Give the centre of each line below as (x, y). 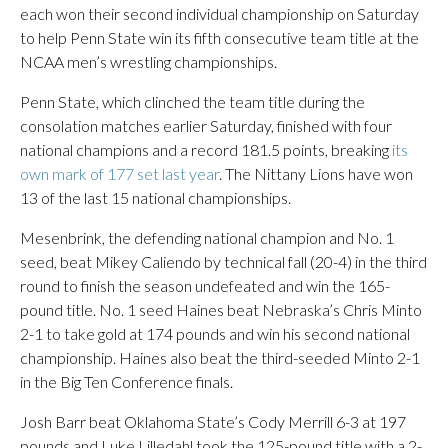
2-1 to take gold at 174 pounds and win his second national (215, 333)
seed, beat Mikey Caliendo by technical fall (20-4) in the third (223, 261)
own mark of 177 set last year (119, 173)
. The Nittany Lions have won (316, 173)
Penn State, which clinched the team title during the (192, 101)
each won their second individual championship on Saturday (219, 13)
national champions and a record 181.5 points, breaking (206, 149)
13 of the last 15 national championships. (155, 197)
